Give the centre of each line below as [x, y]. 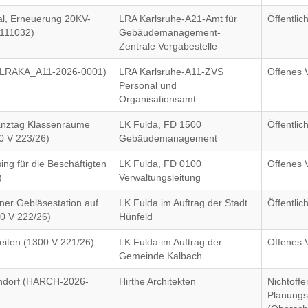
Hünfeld [136, 217]
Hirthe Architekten [158, 281]
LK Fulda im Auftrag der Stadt [184, 203]
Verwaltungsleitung [160, 177]
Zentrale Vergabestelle [168, 46]
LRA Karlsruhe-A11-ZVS [172, 71]
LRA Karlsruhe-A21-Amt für [178, 19]
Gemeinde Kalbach [161, 256]
